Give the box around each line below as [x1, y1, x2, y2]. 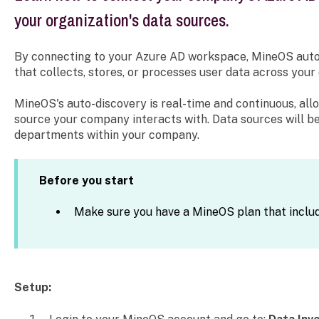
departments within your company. [14, 127, 199, 142]
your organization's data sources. [14, 9, 229, 32]
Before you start [38, 173, 134, 187]
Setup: [14, 281, 51, 295]
